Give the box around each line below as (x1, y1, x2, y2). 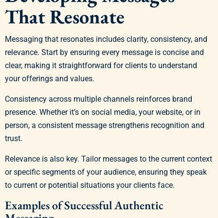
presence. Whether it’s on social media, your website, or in (5, 108, 200, 117)
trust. (5, 134, 22, 144)
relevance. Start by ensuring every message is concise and (5, 48, 204, 57)
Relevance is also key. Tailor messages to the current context (5, 154, 212, 164)
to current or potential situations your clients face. (5, 181, 175, 190)
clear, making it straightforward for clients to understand (5, 61, 197, 71)
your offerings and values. (5, 74, 94, 84)
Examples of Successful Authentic (5, 198, 163, 213)
